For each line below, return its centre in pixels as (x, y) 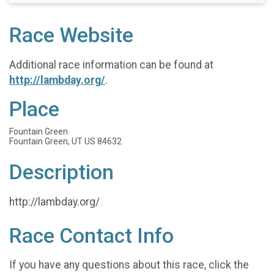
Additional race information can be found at (111, 65)
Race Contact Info (91, 235)
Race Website (71, 35)
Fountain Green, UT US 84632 (65, 142)
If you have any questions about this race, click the (129, 265)
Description (61, 172)
